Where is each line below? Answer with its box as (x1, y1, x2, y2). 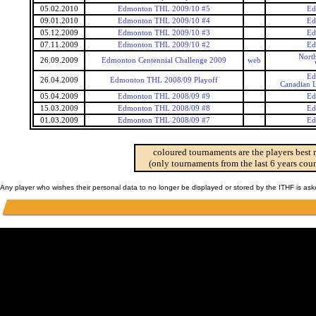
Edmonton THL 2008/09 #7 (118, 116, 210, 124)
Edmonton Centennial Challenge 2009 (102, 56, 226, 64)
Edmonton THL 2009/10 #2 (118, 41, 210, 49)
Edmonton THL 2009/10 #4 (118, 17, 210, 25)
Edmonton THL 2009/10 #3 (118, 29, 210, 37)
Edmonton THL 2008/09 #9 (118, 92, 210, 100)
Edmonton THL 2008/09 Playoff (110, 76, 218, 84)
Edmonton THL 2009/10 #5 (118, 5, 210, 13)
